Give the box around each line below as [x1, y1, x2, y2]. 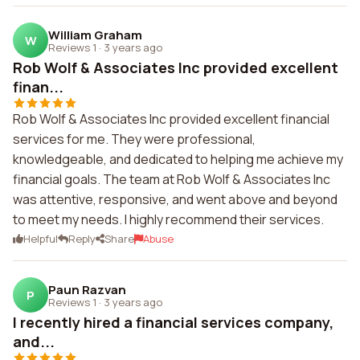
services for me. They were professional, [13, 130, 256, 148]
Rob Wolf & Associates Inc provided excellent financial [13, 110, 329, 128]
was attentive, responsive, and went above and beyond [13, 190, 337, 208]
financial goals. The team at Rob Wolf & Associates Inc [13, 170, 330, 188]
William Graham [48, 26, 142, 43]
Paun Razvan [48, 280, 126, 298]
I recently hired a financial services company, [13, 313, 333, 332]
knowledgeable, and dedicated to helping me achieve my [13, 150, 343, 168]
